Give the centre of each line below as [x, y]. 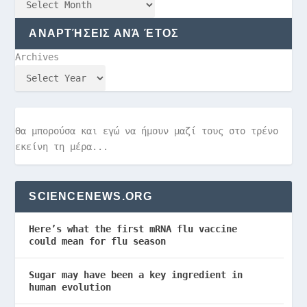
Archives [37, 57]
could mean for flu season [98, 242]
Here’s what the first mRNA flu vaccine [133, 229]
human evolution [70, 287]
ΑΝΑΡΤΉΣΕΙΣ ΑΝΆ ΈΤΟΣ [104, 34]
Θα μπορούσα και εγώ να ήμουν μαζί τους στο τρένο [147, 131]
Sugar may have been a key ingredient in [136, 275]
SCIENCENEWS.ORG [91, 197]
